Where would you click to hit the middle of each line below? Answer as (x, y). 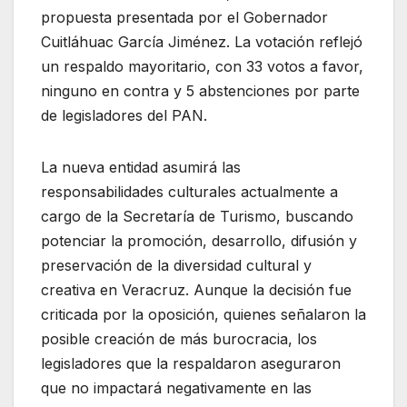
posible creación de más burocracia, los (179, 339)
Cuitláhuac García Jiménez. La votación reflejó (202, 42)
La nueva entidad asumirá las (141, 168)
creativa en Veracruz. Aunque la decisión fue (196, 290)
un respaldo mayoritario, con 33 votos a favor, (202, 67)
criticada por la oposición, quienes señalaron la (203, 315)
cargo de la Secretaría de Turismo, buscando (197, 217)
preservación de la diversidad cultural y (176, 266)
